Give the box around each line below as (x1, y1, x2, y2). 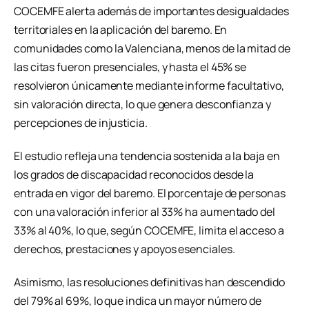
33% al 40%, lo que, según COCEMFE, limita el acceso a (14, 223, 284, 239)
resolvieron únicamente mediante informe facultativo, (14, 78, 284, 94)
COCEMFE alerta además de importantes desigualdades (14, 3, 290, 19)
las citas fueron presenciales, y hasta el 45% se (14, 59, 247, 75)
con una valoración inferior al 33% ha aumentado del (14, 204, 275, 220)
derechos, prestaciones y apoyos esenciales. (14, 241, 235, 257)
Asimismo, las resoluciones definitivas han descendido (14, 275, 285, 290)
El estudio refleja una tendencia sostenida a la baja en (14, 148, 280, 164)
